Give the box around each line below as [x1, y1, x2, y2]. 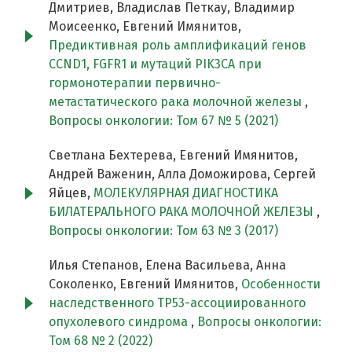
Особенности [241, 277, 321, 292]
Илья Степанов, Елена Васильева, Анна [49, 258, 286, 273]
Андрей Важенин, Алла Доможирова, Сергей [49, 167, 316, 182]
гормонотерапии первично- [49, 75, 221, 91]
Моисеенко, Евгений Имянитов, [49, 19, 241, 35]
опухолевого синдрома [49, 314, 191, 330]
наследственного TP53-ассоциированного [49, 295, 306, 311]
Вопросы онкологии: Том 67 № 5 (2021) [49, 113, 278, 129]
